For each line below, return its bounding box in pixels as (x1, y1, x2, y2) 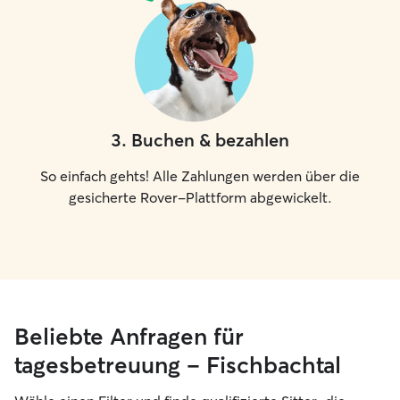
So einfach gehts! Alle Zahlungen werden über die (40, 167, 360, 185)
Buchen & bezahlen (131, 129, 289, 151)
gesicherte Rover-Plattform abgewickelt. (68, 188, 332, 206)
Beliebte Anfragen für (14, 322, 244, 351)
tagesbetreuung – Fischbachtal (14, 351, 341, 379)
